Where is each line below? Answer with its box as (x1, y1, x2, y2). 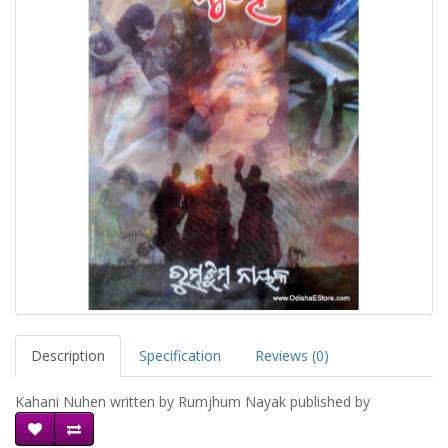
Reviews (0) (255, 346, 329, 365)
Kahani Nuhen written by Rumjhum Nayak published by (15, 392, 370, 411)
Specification (139, 346, 221, 365)
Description (31, 346, 105, 365)
